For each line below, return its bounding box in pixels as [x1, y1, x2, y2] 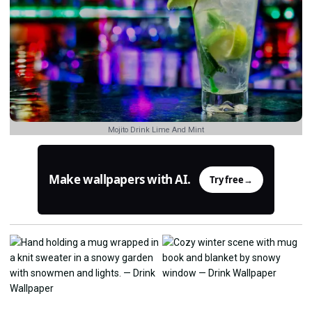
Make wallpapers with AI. [49, 171, 191, 188]
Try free [209, 173, 244, 186]
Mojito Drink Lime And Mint [108, 125, 204, 134]
